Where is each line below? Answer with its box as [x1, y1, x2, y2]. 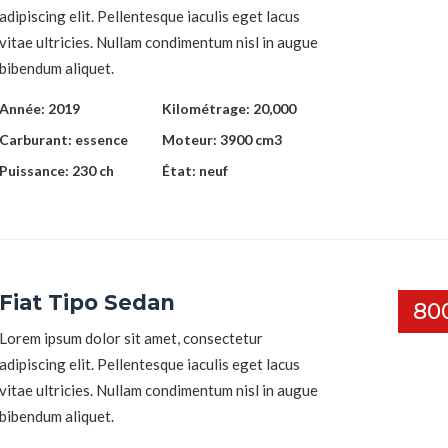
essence [75, 130, 128, 148]
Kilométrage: [161, 99, 253, 117]
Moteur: [161, 130, 220, 148]
